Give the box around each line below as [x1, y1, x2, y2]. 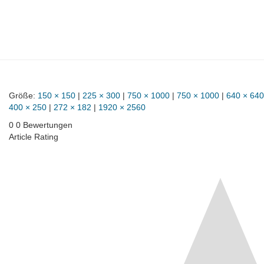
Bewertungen [23, 120, 72, 130]
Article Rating [9, 132, 58, 141]
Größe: [9, 91, 38, 100]
